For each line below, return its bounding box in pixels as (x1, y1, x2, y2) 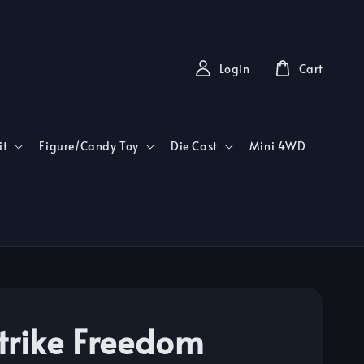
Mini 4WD (249, 138, 306, 154)
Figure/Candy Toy (39, 138, 139, 154)
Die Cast (170, 138, 218, 154)
